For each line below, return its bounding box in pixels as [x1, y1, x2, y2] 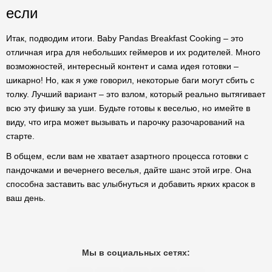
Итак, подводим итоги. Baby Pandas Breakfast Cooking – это [6, 33, 243, 43]
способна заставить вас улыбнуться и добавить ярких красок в [6, 179, 255, 189]
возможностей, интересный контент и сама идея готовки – [6, 61, 239, 71]
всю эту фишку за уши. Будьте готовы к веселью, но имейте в [6, 103, 250, 113]
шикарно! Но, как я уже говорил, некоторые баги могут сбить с [6, 75, 254, 85]
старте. [6, 131, 35, 141]
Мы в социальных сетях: [82, 248, 190, 257]
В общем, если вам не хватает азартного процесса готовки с [6, 151, 248, 161]
